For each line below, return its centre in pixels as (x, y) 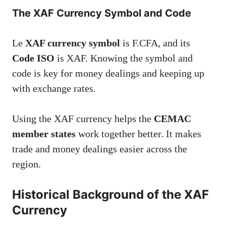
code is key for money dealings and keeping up (108, 73)
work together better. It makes (138, 134)
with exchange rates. (54, 89)
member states (44, 134)
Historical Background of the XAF (110, 195)
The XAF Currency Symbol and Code (102, 13)
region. (26, 164)
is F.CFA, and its (155, 43)
